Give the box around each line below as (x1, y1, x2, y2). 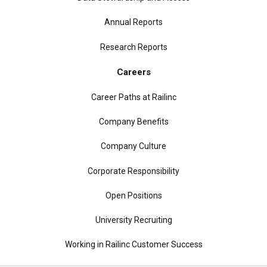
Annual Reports (104, 17, 163, 27)
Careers (116, 66, 151, 77)
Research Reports (100, 42, 167, 52)
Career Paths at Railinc (91, 92, 176, 103)
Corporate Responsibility (88, 166, 179, 176)
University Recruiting (95, 215, 172, 225)
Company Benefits (98, 117, 169, 127)
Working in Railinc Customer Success (64, 240, 203, 250)
